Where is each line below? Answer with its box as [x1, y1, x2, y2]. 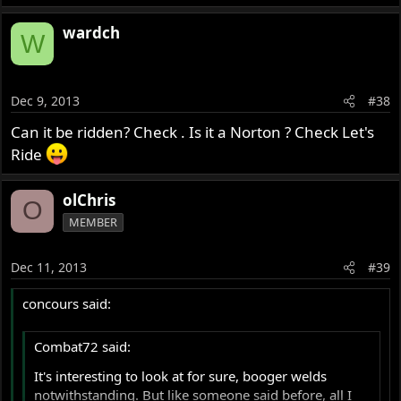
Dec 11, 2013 [11, 259, 88, 277]
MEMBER [69, 213, 118, 230]
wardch [63, 22, 121, 44]
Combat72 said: [34, 337, 132, 355]
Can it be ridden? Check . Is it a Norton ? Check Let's [11, 121, 375, 142]
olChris [63, 189, 116, 210]
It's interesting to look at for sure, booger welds [34, 366, 328, 385]
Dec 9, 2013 [11, 91, 81, 109]
